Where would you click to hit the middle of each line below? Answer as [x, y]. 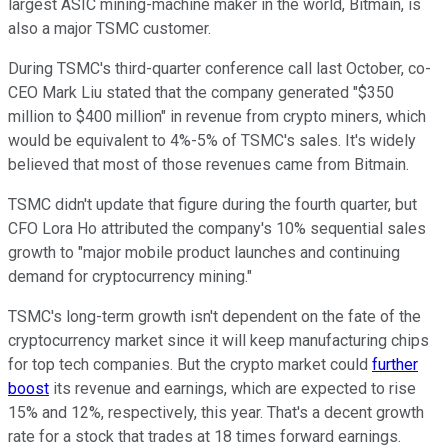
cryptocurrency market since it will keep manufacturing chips [218, 341]
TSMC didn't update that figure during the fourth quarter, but [212, 205]
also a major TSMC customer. [109, 29]
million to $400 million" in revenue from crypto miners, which [217, 117]
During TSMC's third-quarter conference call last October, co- [219, 69]
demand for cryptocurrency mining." [130, 277]
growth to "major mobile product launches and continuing [204, 253]
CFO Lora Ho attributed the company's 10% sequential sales [217, 229]
